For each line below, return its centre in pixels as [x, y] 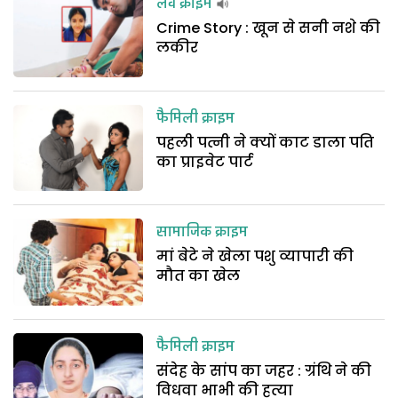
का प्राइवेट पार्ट [205, 162]
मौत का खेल [199, 276]
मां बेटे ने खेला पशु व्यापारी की [255, 257]
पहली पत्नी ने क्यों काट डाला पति [266, 142]
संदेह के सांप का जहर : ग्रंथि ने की [264, 370]
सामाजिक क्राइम [203, 233]
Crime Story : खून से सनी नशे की [269, 28]
